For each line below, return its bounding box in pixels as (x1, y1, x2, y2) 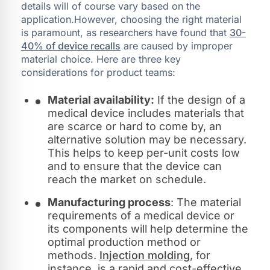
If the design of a (154, 93, 245, 106)
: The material (171, 195, 241, 209)
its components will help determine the (48, 222, 248, 235)
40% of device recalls (21, 39, 121, 52)
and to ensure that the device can (48, 159, 222, 172)
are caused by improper (121, 39, 233, 52)
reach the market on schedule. (48, 172, 206, 186)
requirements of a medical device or (48, 209, 234, 222)
